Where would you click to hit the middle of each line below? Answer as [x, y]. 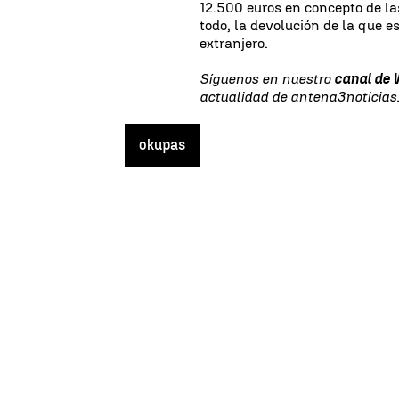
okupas [162, 144]
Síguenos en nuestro [267, 78]
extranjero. [234, 43]
